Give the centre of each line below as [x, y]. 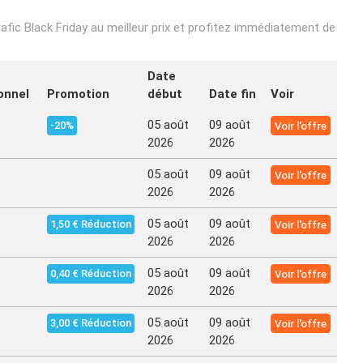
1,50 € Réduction [91, 224]
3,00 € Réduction [91, 323]
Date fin [233, 94]
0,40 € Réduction [91, 273]
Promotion [78, 94]
